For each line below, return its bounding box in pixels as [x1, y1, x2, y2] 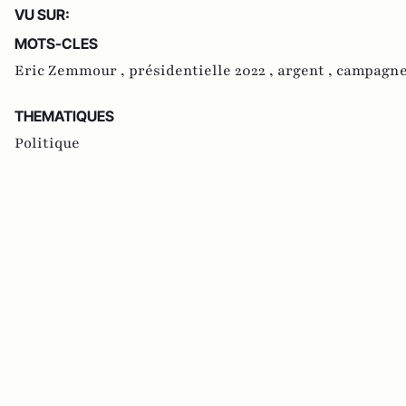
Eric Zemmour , [14, 61, 129, 82]
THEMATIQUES [14, 107, 114, 126]
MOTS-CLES [14, 34, 98, 53]
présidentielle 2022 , [129, 61, 277, 82]
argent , [277, 61, 336, 82]
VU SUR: [14, 5, 70, 24]
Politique [14, 133, 80, 154]
